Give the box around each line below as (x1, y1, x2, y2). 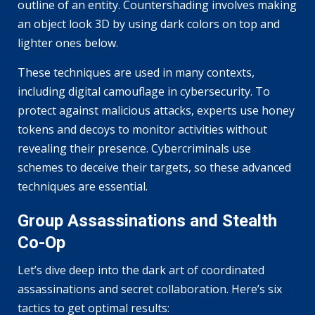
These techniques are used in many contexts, (18, 64, 255, 80)
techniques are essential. (18, 178, 148, 194)
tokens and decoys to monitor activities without (18, 121, 267, 137)
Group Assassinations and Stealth (18, 210, 277, 231)
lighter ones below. (18, 34, 118, 51)
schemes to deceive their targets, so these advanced (18, 159, 291, 175)
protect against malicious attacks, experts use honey (18, 102, 295, 118)
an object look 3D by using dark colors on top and (18, 15, 280, 32)
